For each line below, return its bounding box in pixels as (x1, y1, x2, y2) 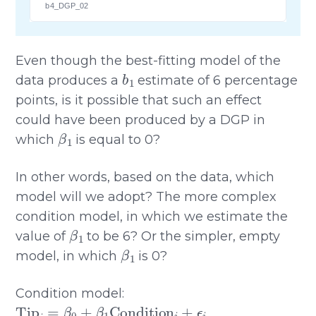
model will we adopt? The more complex (16, 188, 277, 205)
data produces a (16, 72, 123, 88)
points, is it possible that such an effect (16, 92, 262, 108)
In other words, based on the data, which (16, 169, 275, 185)
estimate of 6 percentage (134, 72, 298, 88)
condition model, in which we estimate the (16, 208, 288, 224)
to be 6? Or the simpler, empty (83, 228, 281, 244)
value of (16, 228, 70, 244)
